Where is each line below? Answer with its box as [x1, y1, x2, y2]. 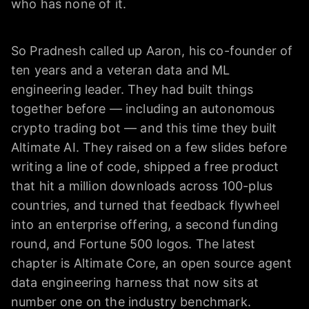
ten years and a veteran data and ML [11, 63, 230, 78]
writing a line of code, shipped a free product [11, 159, 279, 175]
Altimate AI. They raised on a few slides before [11, 140, 288, 155]
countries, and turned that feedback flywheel [11, 198, 280, 213]
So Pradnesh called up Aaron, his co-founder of [11, 43, 293, 59]
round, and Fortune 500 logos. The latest [11, 237, 256, 252]
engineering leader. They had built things [11, 82, 254, 97]
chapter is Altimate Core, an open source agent [11, 256, 292, 271]
